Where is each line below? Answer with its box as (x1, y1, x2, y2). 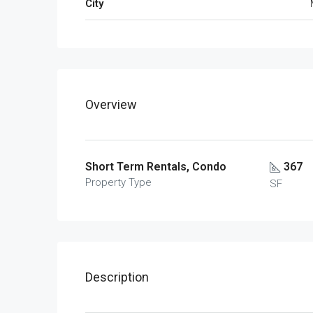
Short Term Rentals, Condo (85, 160, 226, 173)
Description (85, 270, 149, 284)
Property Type (85, 176, 152, 189)
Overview (85, 97, 137, 112)
